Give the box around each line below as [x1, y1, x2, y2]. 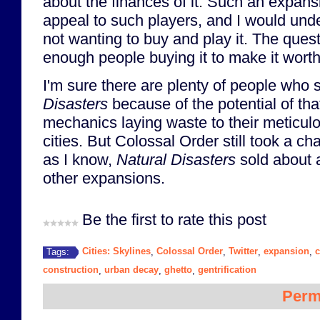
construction [43, 264, 99, 276]
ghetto [164, 264, 192, 276]
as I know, [43, 150, 116, 169]
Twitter [229, 246, 258, 257]
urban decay [104, 264, 159, 276]
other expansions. [43, 169, 165, 187]
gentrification [198, 264, 256, 276]
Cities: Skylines [82, 246, 151, 257]
